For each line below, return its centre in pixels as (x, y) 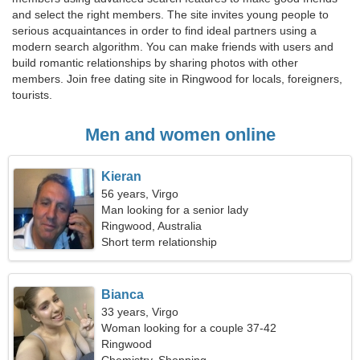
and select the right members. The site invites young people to (170, 14)
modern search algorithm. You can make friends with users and (173, 47)
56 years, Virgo (140, 194)
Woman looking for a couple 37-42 (189, 328)
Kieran (122, 176)
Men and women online (180, 135)
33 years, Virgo (140, 312)
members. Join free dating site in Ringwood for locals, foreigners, (177, 79)
